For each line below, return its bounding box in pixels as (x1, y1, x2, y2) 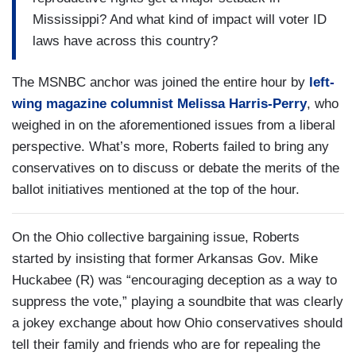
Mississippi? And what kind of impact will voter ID (33, 11, 327, 27)
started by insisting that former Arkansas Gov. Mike (12, 251, 318, 267)
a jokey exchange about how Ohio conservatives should (12, 315, 342, 331)
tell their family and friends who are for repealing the (12, 337, 320, 353)
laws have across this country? (33, 33, 218, 48)
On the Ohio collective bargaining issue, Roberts (12, 230, 300, 246)
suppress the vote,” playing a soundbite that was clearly (12, 294, 343, 310)
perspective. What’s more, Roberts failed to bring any (12, 139, 329, 155)
